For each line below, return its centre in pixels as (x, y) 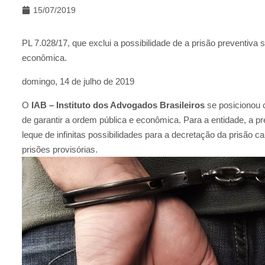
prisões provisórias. (60, 149)
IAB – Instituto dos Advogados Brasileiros (118, 105)
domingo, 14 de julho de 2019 (78, 81)
